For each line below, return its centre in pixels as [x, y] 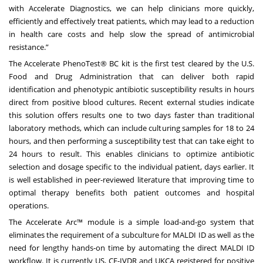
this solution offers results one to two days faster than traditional [131, 115]
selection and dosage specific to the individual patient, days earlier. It [131, 166]
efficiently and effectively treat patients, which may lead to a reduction [131, 21]
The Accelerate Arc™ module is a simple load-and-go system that [131, 222]
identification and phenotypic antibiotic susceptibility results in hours [131, 89]
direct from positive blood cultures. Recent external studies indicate [131, 102]
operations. [29, 205]
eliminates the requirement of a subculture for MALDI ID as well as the [131, 235]
